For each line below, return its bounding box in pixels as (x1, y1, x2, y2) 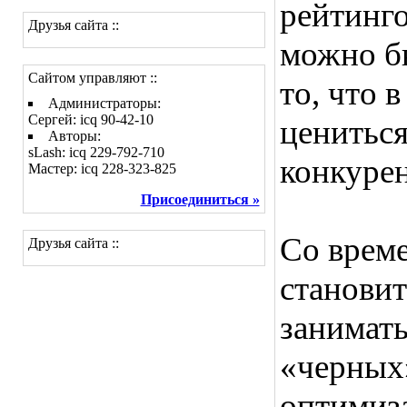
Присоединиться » (140, 192, 260, 207)
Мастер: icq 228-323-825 (27, 161, 176, 176)
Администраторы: (47, 95, 161, 111)
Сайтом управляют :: (27, 70, 157, 85)
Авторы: (47, 128, 101, 144)
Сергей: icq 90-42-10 (27, 112, 154, 127)
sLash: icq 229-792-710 (27, 144, 164, 160)
